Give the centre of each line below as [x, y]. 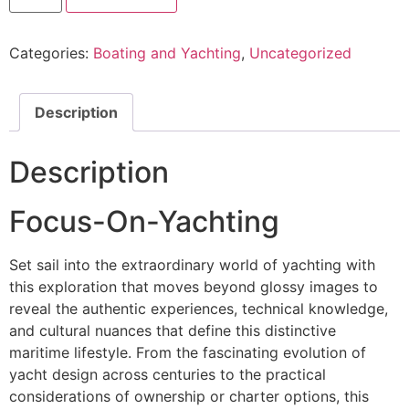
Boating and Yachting [167, 52]
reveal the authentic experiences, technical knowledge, [199, 308]
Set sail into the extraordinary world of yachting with [192, 264]
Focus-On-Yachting [144, 221]
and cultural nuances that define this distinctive [173, 330]
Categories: [51, 52]
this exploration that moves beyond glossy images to [194, 286]
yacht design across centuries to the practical [168, 374]
